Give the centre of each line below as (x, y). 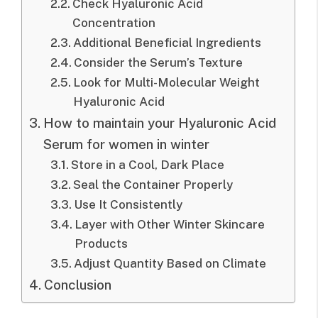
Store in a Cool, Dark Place (148, 165)
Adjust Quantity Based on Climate (170, 264)
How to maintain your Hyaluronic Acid (159, 123)
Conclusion (77, 285)
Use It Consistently (128, 205)
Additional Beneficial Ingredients (168, 43)
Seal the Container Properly (153, 185)
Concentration (114, 23)
